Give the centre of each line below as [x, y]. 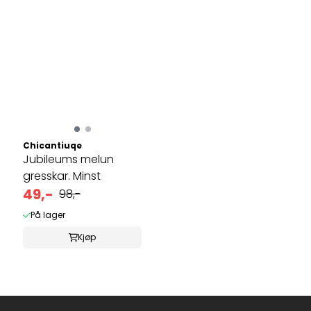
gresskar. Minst [62, 176]
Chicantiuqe [52, 145]
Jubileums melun [68, 159]
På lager [48, 215]
